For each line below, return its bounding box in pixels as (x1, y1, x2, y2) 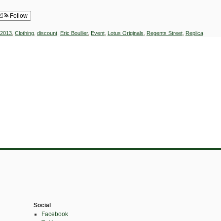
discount (37, 30, 57, 36)
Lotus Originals (108, 30, 144, 36)
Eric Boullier (60, 30, 88, 36)
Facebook (41, 211, 68, 218)
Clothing (15, 30, 34, 36)
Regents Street (147, 30, 183, 36)
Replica (185, 30, 203, 36)
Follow (8, 12, 28, 19)
